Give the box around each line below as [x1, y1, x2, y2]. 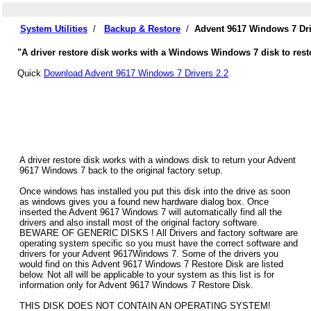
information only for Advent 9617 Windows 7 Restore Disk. [19, 280, 253, 291]
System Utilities [20, 24, 87, 34]
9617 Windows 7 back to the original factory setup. [19, 165, 223, 176]
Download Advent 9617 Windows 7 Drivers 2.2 [44, 68, 228, 78]
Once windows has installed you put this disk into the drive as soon [19, 186, 290, 197]
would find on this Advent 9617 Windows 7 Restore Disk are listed [19, 259, 283, 270]
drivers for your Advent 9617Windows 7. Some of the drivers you [19, 249, 278, 260]
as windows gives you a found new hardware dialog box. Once [19, 196, 269, 208]
